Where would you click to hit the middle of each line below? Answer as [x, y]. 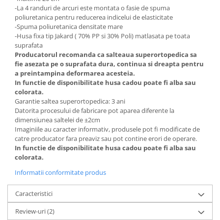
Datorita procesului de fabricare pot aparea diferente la [95, 110]
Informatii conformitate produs [60, 172]
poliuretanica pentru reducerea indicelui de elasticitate [94, 17]
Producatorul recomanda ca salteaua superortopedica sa [106, 55]
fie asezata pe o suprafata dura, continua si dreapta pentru [109, 64]
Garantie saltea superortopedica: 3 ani [70, 101]
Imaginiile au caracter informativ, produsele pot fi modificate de [107, 129]
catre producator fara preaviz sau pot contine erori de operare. [106, 138]
